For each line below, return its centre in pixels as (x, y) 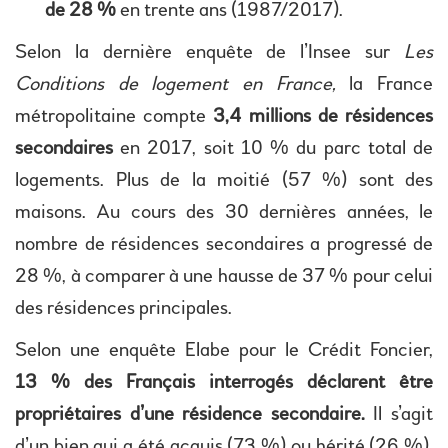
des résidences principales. (123, 308)
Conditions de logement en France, (175, 84)
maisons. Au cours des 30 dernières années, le (224, 212)
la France (384, 84)
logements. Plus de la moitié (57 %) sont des (224, 180)
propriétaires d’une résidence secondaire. (190, 414)
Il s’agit (399, 414)
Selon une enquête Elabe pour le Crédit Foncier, (224, 350)
